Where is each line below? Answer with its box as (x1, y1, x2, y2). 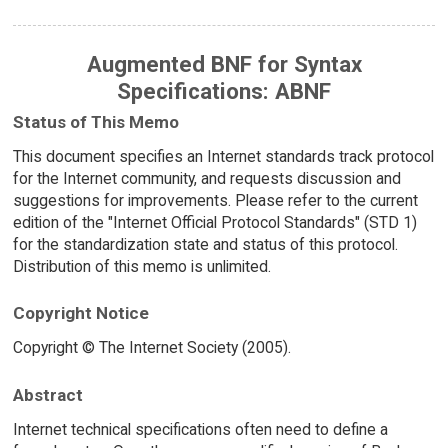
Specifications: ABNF (117, 78, 331, 105)
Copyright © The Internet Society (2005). (12, 338, 291, 358)
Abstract (12, 384, 83, 405)
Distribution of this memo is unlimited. (12, 256, 271, 276)
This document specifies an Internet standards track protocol (12, 146, 434, 166)
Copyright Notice (12, 303, 149, 324)
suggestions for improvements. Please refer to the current (12, 190, 418, 210)
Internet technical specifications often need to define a (12, 419, 388, 439)
